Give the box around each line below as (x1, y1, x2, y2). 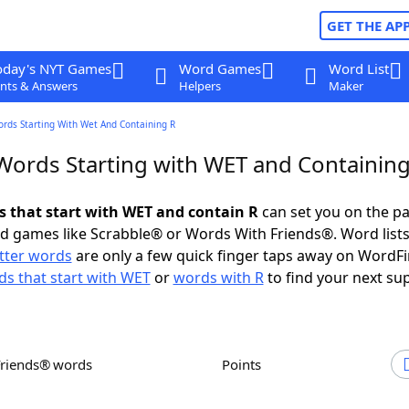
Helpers (178, 78, 221, 94)
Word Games (178, 59, 261, 78)
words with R (173, 267, 264, 288)
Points (230, 355, 261, 373)
